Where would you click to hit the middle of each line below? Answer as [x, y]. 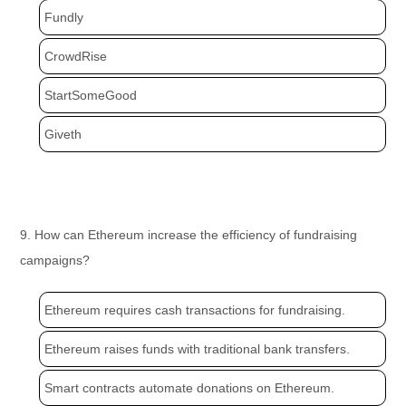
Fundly [64, 18]
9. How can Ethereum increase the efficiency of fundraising [189, 235]
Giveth [63, 135]
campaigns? [55, 261]
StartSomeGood [91, 96]
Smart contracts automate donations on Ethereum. [190, 388]
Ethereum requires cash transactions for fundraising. [195, 310]
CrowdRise [76, 57]
